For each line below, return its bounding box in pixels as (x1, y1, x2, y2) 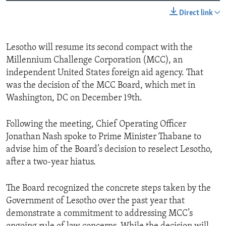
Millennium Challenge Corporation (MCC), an (6, 55, 183, 66)
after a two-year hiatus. (6, 157, 96, 167)
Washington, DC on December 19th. (6, 93, 142, 103)
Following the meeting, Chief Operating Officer (6, 120, 186, 130)
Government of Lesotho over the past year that (6, 196, 185, 206)
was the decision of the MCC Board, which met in (6, 81, 195, 91)
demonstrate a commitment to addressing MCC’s (6, 209, 193, 219)
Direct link (179, 9, 213, 18)
